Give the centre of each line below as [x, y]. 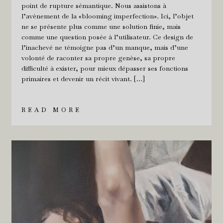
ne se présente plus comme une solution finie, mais [101, 26]
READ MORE [51, 110]
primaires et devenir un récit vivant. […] [83, 78]
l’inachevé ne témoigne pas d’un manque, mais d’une [105, 47]
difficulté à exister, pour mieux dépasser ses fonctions [105, 68]
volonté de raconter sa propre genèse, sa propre [98, 57]
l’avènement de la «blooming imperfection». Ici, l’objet [107, 16]
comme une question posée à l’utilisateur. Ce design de [107, 37]
